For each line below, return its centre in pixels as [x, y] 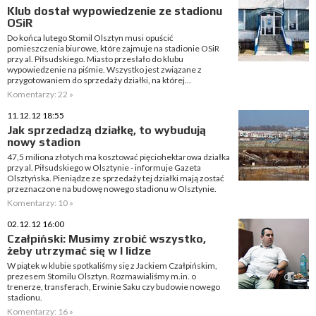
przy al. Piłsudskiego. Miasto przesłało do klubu [95, 59]
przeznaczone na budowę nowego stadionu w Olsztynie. [112, 189]
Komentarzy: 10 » [40, 203]
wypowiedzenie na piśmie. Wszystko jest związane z [104, 69]
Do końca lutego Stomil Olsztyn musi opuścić [90, 38]
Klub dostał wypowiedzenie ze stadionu [115, 11]
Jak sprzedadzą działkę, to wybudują [107, 130]
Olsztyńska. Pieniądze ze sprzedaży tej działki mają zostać [116, 178]
